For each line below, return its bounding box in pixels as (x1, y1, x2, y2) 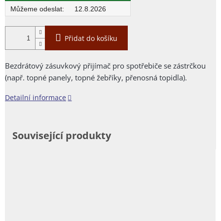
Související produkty (12, 129, 111, 143)
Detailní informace (5, 93, 66, 103)
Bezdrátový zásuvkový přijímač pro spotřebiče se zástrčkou (5, 61, 206, 71)
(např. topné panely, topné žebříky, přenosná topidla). (5, 73, 187, 83)
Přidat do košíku (65, 34, 117, 43)
